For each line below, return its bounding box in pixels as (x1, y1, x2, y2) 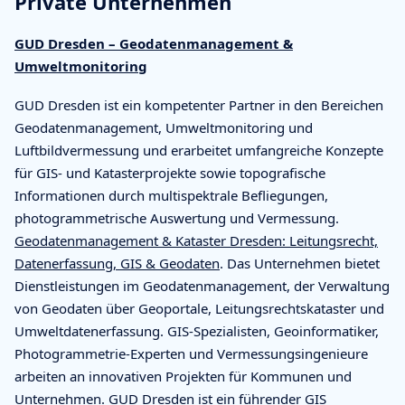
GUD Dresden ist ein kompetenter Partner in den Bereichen (14, 95, 383, 114)
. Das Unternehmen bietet (220, 253, 380, 272)
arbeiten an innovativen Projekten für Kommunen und (14, 366, 352, 385)
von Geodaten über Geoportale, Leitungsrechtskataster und (14, 298, 384, 317)
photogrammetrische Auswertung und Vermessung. (14, 208, 339, 227)
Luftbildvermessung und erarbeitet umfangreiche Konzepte (14, 140, 383, 159)
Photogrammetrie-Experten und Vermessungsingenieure (14, 344, 368, 363)
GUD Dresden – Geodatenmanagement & (14, 33, 293, 52)
